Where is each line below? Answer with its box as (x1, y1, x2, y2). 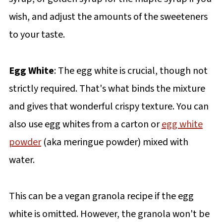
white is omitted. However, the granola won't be (8, 207, 210, 221)
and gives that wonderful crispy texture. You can (8, 99, 209, 113)
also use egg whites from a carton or (8, 117, 162, 131)
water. (8, 153, 35, 167)
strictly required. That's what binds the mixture (8, 81, 205, 96)
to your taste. (8, 27, 65, 42)
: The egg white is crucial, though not (54, 63, 208, 78)
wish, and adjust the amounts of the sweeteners (8, 9, 208, 24)
